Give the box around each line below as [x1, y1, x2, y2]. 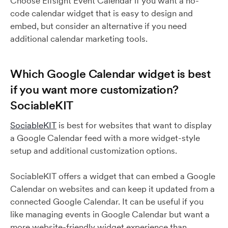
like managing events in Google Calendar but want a [10, 209, 210, 220]
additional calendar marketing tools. [10, 33, 150, 44]
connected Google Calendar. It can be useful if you [10, 196, 204, 207]
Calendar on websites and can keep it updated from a [10, 183, 215, 194]
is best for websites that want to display [56, 120, 212, 131]
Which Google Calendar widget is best [10, 66, 210, 81]
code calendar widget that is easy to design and [10, 8, 193, 19]
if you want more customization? [10, 82, 179, 97]
